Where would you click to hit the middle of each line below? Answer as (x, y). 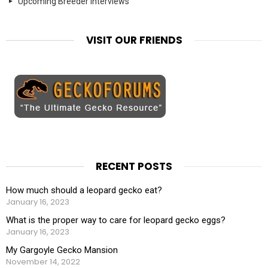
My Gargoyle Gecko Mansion (62, 250)
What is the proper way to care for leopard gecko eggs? (116, 220)
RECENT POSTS (134, 166)
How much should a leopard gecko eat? (84, 190)
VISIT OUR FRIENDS (134, 40)
